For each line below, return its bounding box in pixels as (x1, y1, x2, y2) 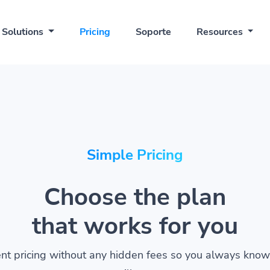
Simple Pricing (87, 145, 183, 165)
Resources (196, 25, 245, 39)
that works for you (32, 210, 238, 242)
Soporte (135, 25, 171, 39)
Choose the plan (44, 181, 226, 213)
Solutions (2, 25, 46, 39)
